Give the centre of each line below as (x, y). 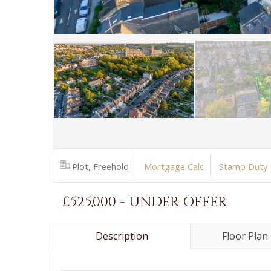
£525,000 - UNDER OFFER (144, 202)
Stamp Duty (243, 166)
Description (122, 236)
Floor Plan (245, 236)
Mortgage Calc (174, 166)
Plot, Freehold (100, 166)
